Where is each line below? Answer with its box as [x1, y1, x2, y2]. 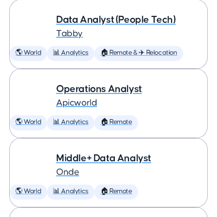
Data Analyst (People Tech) [56, 15, 176, 25]
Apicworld [56, 98, 97, 108]
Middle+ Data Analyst [56, 153, 151, 163]
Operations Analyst [56, 84, 142, 94]
